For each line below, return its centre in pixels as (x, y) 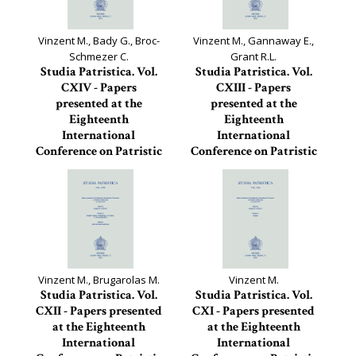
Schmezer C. (99, 56)
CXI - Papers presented (253, 311)
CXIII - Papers (253, 88)
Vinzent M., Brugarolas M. (99, 280)
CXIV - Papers (99, 88)
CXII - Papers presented (99, 311)
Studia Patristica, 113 (253, 199)
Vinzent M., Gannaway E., (253, 41)
